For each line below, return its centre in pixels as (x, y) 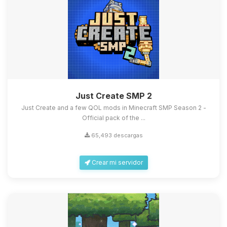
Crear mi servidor (116, 163)
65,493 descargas (116, 136)
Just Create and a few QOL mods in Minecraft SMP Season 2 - (113, 108)
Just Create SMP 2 (113, 96)
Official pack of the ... (113, 118)
